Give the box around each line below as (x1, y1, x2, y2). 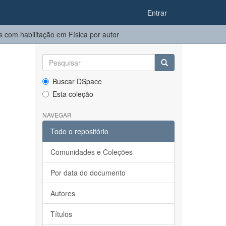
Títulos (50, 209, 72, 219)
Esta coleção (52, 89, 93, 99)
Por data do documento (50, 167, 126, 178)
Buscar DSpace (52, 76, 102, 86)
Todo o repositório (50, 126, 108, 136)
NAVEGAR (42, 110, 72, 119)
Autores (50, 188, 75, 198)
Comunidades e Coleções (50, 147, 133, 157)
